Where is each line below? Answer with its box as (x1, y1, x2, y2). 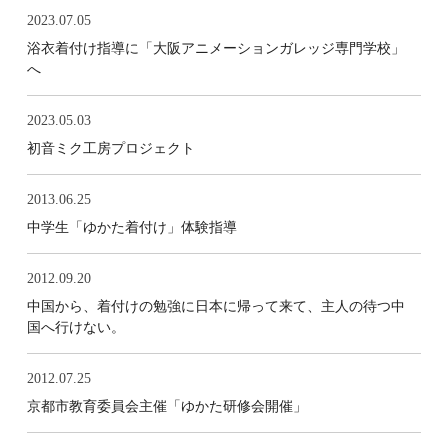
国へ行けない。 (26, 319, 125, 336)
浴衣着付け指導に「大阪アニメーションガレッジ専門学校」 (26, 40, 405, 57)
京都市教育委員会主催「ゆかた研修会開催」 (26, 398, 307, 415)
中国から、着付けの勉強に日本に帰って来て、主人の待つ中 (26, 298, 405, 315)
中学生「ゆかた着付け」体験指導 (26, 219, 237, 236)
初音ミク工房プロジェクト (26, 140, 195, 157)
